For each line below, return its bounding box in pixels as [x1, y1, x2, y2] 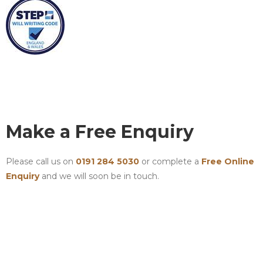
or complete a [139, 156, 201, 167]
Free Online [201, 156, 254, 167]
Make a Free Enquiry [6, 121, 194, 143]
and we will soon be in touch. [39, 171, 159, 181]
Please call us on [6, 156, 76, 167]
